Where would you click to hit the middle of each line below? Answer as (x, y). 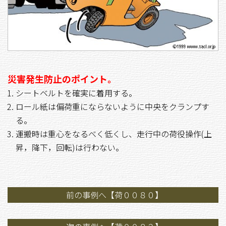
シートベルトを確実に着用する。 (76, 93)
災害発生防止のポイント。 (62, 79)
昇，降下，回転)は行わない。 (70, 148)
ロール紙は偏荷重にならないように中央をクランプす (112, 107)
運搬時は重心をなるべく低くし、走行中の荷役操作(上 (114, 134)
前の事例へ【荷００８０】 (115, 195)
